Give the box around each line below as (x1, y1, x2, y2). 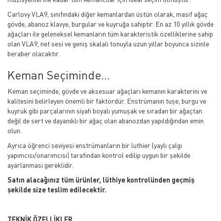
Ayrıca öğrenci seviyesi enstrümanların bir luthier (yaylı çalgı (7, 141, 182, 150)
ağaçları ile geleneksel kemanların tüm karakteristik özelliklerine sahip (7, 30, 213, 38)
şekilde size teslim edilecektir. (7, 185, 107, 194)
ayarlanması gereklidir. (7, 161, 74, 170)
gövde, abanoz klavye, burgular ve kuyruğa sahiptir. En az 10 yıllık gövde (7, 20, 214, 29)
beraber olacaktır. (7, 49, 60, 58)
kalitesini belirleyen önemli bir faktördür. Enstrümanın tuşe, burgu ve (7, 97, 206, 106)
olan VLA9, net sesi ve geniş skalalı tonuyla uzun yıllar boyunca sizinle (7, 39, 209, 48)
